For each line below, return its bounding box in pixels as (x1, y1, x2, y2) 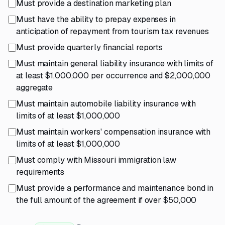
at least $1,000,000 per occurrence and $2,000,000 (16, 70, 211, 81)
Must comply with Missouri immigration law (16, 155, 177, 165)
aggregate (16, 82, 53, 93)
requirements (16, 167, 64, 177)
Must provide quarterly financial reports (16, 42, 163, 53)
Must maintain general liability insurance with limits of (16, 58, 213, 69)
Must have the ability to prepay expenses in (16, 14, 176, 25)
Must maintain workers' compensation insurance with (16, 127, 211, 137)
